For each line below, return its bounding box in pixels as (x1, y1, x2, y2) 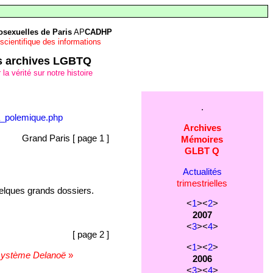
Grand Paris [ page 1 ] (21, 133, 109, 143)
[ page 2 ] (72, 229, 109, 239)
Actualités (182, 166, 222, 177)
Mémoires (181, 134, 224, 144)
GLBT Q (185, 146, 220, 156)
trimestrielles (177, 178, 228, 188)
